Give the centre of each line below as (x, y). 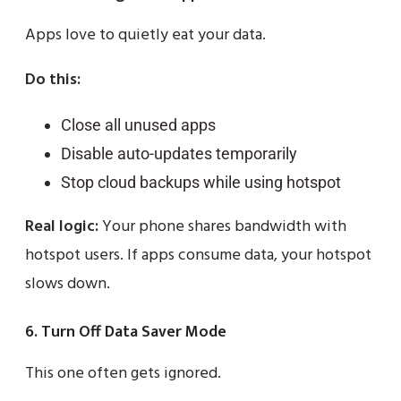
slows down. (68, 285)
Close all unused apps (138, 125)
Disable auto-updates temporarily (179, 154)
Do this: (53, 81)
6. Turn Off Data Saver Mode (126, 333)
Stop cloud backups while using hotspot (201, 183)
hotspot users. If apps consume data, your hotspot (198, 256)
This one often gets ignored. (123, 374)
